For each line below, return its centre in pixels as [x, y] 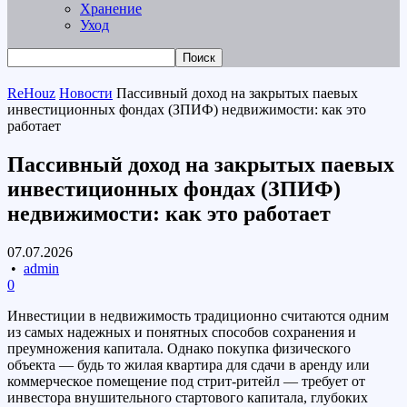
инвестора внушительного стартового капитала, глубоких [188, 397]
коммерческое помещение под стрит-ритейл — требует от [186, 381]
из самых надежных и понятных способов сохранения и [182, 332]
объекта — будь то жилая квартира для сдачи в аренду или [189, 364]
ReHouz [31, 93]
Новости [86, 93]
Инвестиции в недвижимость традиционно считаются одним [198, 315]
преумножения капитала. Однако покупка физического [179, 348]
